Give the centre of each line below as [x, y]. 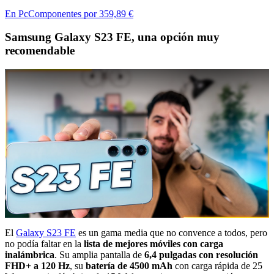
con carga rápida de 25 [217, 266]
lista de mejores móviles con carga [154, 244]
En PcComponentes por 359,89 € [69, 13]
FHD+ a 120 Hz [37, 266]
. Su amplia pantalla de [99, 255]
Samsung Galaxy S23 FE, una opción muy [112, 37]
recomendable [40, 51]
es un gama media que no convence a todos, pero [172, 233]
